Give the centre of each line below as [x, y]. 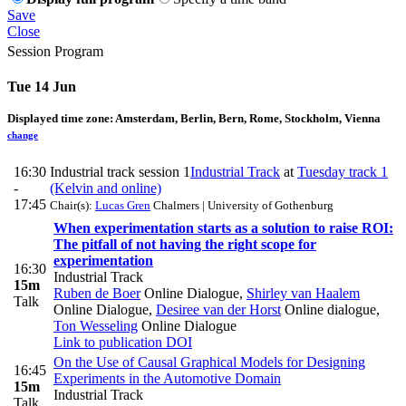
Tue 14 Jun [42, 87]
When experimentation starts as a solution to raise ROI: [223, 228]
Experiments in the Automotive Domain [167, 379]
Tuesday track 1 [343, 172]
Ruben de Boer [97, 294]
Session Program [55, 51]
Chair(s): [72, 206]
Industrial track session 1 [120, 172]
